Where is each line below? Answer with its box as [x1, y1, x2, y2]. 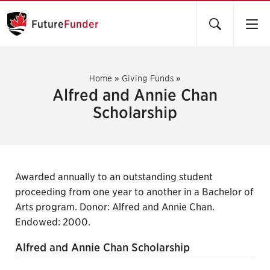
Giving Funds [122, 74, 174, 83]
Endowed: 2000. [15, 216, 90, 228]
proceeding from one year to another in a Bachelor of [15, 186, 254, 198]
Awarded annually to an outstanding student [15, 171, 213, 183]
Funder [64, 17, 99, 30]
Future [31, 17, 64, 30]
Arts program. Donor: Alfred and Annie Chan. [15, 201, 215, 213]
